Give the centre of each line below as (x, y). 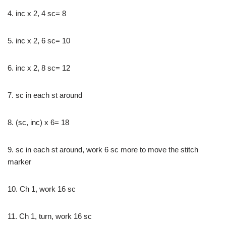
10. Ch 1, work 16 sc (42, 189)
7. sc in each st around (45, 95)
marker (19, 161)
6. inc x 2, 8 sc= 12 (39, 68)
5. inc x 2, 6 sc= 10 (39, 40)
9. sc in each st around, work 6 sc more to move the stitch (103, 149)
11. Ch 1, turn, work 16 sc (50, 216)
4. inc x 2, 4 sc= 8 (37, 13)
